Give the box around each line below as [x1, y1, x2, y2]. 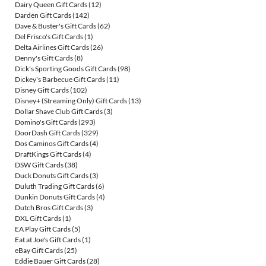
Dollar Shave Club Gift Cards [15, 107, 103, 116]
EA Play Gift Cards [15, 224, 71, 234]
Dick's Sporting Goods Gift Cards [15, 64, 116, 74]
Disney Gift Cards [15, 85, 69, 95]
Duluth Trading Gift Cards [15, 182, 94, 191]
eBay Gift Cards [15, 246, 63, 255]
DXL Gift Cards [15, 214, 61, 223]
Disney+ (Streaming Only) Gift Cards [15, 96, 127, 106]
